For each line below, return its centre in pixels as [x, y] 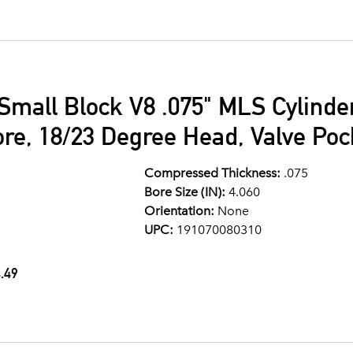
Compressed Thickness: [212, 173]
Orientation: [179, 211]
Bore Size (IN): [184, 192]
